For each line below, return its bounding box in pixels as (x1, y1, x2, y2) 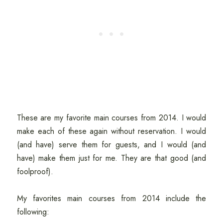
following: (16, 206, 49, 218)
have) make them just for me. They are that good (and (16, 152, 207, 164)
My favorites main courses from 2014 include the (16, 193, 207, 205)
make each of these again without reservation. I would (16, 125, 207, 137)
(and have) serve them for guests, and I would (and (16, 139, 207, 151)
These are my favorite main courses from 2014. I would (16, 112, 207, 124)
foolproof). (16, 166, 53, 178)
